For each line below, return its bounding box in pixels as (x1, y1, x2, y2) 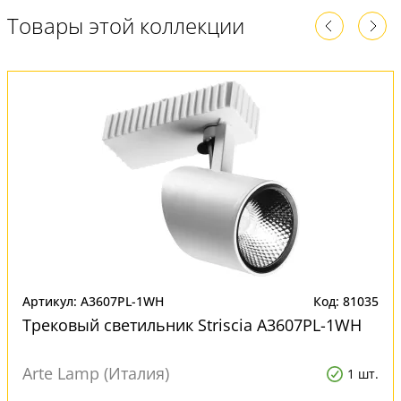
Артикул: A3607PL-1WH (22, 293, 164, 310)
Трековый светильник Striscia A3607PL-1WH (22, 314, 362, 336)
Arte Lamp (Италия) (22, 363, 169, 384)
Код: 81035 (313, 293, 379, 310)
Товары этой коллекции (7, 11, 244, 40)
